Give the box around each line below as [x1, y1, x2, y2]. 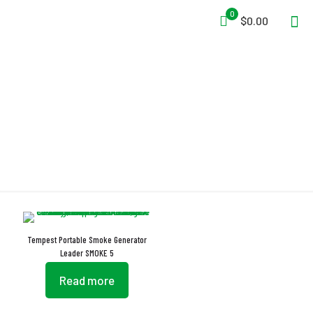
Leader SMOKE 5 [60, 247, 115, 259]
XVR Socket [101, 100, 212, 133]
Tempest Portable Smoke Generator [27, 234, 147, 245]
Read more [59, 273, 115, 287]
